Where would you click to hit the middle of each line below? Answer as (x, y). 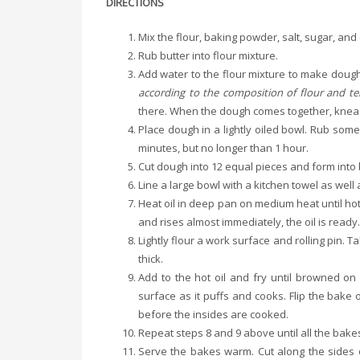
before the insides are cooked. (213, 314)
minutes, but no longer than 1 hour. (223, 148)
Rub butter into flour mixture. (208, 55)
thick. (151, 259)
